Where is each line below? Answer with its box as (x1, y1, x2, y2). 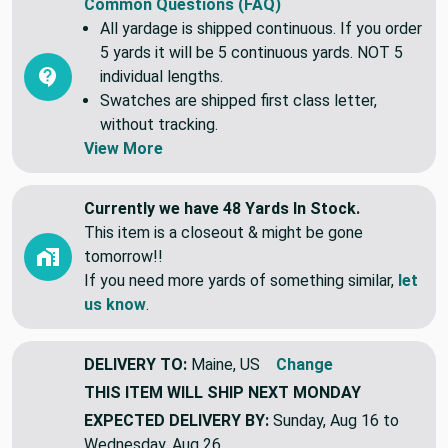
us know (84, 294, 146, 314)
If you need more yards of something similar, (84, 270, 398, 290)
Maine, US (191, 354, 260, 374)
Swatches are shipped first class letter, (100, 90, 377, 110)
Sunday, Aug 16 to (273, 410, 399, 430)
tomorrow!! (84, 246, 163, 266)
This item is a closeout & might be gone (84, 222, 363, 242)
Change (276, 354, 333, 374)
